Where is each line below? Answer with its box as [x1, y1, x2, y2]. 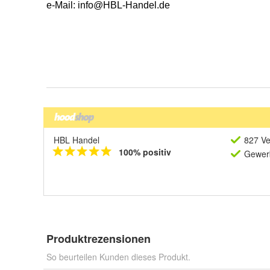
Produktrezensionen [46, 231, 151, 246]
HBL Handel [54, 134, 99, 146]
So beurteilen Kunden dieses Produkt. [46, 251, 190, 263]
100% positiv [119, 146, 171, 158]
